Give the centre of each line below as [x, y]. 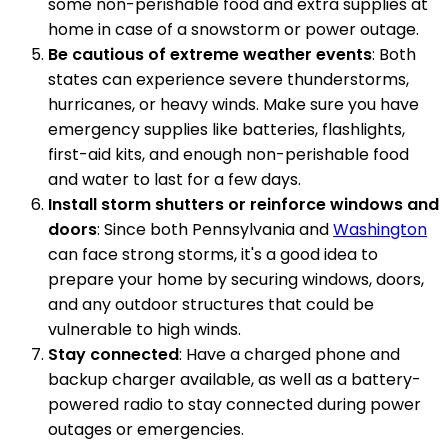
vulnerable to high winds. [144, 330]
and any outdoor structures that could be [211, 305]
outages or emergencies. [146, 430]
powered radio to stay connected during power [234, 405]
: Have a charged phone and [289, 355]
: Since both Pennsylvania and [215, 230]
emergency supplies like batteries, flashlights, [226, 130]
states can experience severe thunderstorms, [228, 80]
